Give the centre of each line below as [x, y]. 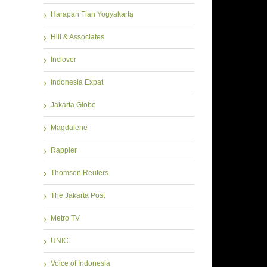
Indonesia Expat [77, 83]
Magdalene [69, 128]
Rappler [64, 150]
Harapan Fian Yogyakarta [92, 15]
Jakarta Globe [73, 105]
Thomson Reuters [80, 173]
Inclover [63, 60]
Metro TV [65, 218]
